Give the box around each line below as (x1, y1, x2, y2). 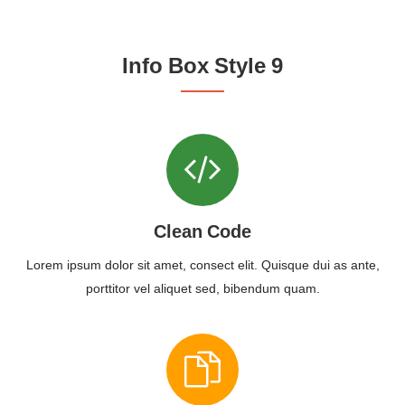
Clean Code (154, 218, 251, 246)
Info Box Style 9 (122, 50, 283, 83)
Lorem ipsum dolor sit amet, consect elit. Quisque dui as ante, (25, 255, 380, 275)
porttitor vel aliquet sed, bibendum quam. (85, 278, 320, 298)
